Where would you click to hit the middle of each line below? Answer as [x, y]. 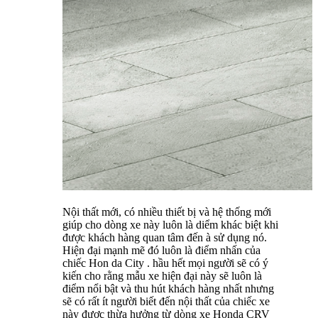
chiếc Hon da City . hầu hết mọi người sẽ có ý [165, 263]
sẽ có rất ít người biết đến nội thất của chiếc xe [166, 301]
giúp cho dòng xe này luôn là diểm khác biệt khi [170, 224]
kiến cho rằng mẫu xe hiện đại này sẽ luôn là [162, 275]
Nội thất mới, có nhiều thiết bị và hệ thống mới [167, 212]
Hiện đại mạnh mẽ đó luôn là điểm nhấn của [161, 250]
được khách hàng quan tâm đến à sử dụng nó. [165, 237]
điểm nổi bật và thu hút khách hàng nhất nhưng [168, 288]
